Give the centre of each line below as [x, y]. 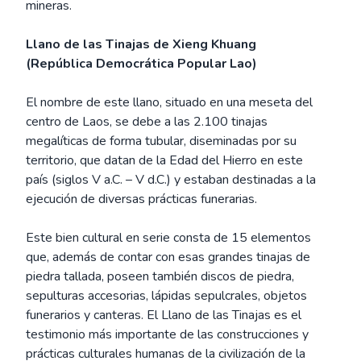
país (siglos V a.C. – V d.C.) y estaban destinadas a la [171, 180]
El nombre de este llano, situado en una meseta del [169, 102]
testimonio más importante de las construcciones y [167, 334]
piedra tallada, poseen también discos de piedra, [160, 276]
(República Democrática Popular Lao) [141, 64]
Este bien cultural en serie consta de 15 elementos [168, 238]
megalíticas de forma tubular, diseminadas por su [161, 141]
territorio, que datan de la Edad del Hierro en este [164, 160]
